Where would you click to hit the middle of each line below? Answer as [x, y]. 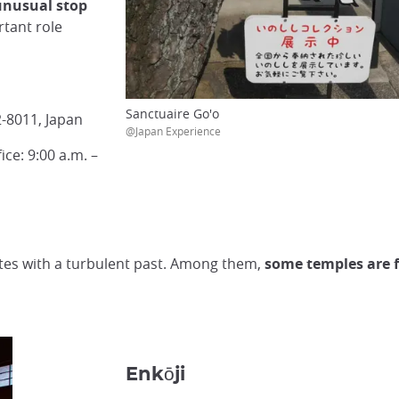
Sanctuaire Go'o [172, 113]
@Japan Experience [173, 130]
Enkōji [155, 375]
